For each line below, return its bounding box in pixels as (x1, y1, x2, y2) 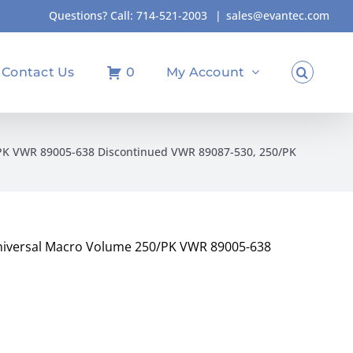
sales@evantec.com (226, 8, 329, 23)
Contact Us (2, 64, 75, 80)
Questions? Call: (49, 8, 136, 23)
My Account (165, 64, 245, 80)
